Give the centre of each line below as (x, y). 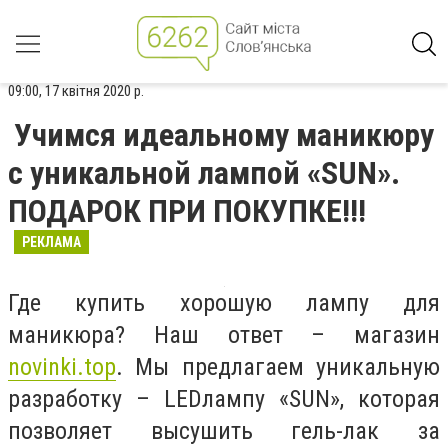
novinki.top (62, 367)
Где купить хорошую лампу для (224, 303)
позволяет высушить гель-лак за (224, 431)
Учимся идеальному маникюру (224, 135)
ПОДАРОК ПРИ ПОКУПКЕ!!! (187, 211)
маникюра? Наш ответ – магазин (224, 335)
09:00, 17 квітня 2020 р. (76, 91)
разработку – (86, 399)
